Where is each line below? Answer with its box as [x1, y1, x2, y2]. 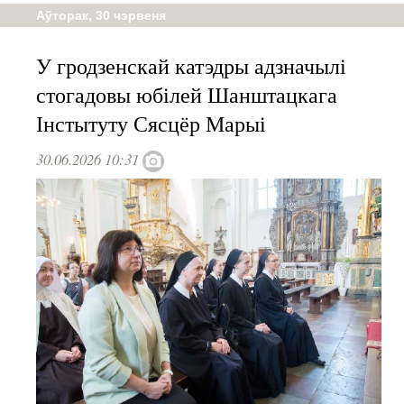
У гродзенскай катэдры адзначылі [36, 51, 346, 81]
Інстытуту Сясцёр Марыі [36, 109, 266, 139]
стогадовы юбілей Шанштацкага [36, 80, 337, 110]
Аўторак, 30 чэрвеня [36, 8, 166, 23]
